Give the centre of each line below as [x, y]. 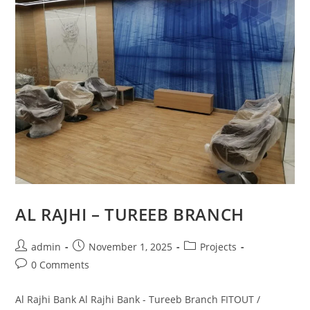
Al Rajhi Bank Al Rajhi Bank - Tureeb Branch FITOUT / [138, 300]
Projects [219, 247]
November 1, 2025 [131, 247]
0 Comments [61, 265]
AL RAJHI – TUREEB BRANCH [130, 215]
